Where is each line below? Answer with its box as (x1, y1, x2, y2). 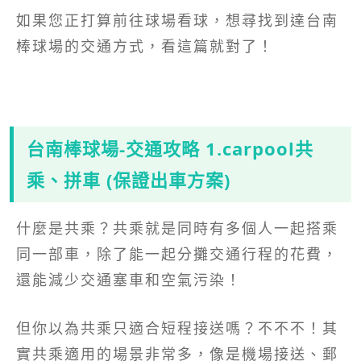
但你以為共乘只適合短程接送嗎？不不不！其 (16, 317, 338, 338)
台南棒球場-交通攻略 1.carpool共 (27, 135, 313, 160)
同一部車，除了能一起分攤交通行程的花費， (16, 243, 338, 263)
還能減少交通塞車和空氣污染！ (16, 269, 242, 289)
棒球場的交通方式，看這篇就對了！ (16, 35, 274, 56)
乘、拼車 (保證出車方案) (27, 167, 230, 192)
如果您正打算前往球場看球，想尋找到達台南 (16, 10, 338, 30)
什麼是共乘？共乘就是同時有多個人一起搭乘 (16, 218, 338, 238)
